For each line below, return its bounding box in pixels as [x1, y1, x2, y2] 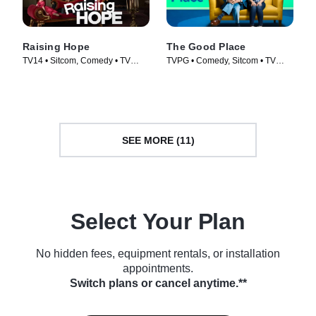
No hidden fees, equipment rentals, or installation [36, 248, 280, 260]
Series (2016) [166, 68, 219, 78]
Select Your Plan [71, 209, 245, 234]
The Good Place [166, 41, 246, 52]
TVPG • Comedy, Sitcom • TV [166, 56, 276, 66]
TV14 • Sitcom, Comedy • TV [23, 56, 130, 66]
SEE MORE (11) [121, 134, 195, 146]
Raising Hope [23, 41, 90, 52]
